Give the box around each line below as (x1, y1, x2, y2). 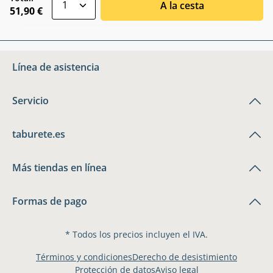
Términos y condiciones (36, 250, 132, 263)
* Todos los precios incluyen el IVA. (65, 228, 208, 240)
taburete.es (12, 127, 65, 141)
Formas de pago (12, 194, 87, 208)
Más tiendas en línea (12, 160, 107, 174)
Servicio (12, 93, 49, 107)
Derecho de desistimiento (132, 250, 237, 263)
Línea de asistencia (12, 60, 99, 74)
